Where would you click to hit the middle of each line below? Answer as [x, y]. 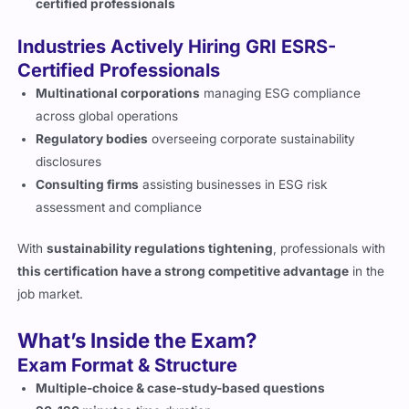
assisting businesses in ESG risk [234, 184]
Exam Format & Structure [128, 365]
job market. [51, 294]
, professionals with [330, 248]
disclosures [69, 161]
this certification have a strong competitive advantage [184, 271]
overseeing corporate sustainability [252, 138]
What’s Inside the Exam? [137, 340]
